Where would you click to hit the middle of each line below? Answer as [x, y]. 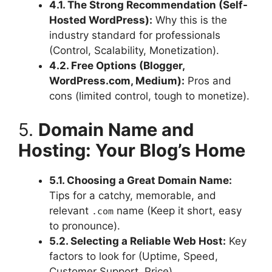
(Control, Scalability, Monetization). [134, 51]
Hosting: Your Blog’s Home [132, 150]
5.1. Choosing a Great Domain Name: [141, 180]
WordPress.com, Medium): [117, 81]
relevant [70, 210]
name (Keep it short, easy [178, 210]
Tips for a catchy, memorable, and [133, 195]
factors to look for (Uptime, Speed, [134, 256]
